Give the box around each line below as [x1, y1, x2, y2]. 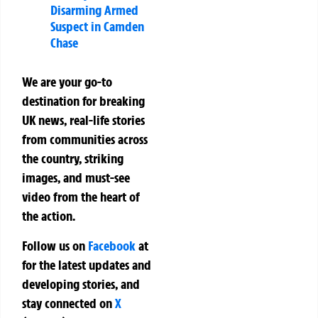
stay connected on [22, 294, 115, 312]
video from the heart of [22, 188, 140, 206]
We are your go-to [22, 73, 112, 91]
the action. [22, 207, 75, 225]
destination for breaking [22, 92, 145, 110]
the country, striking [22, 150, 124, 168]
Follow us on [22, 236, 88, 254]
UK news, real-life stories [22, 111, 145, 129]
